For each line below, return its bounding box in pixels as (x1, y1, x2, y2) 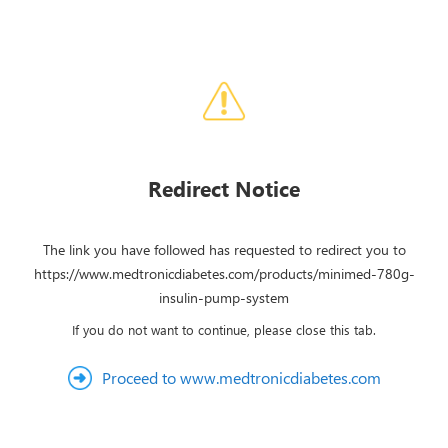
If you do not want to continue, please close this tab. (72, 321, 376, 338)
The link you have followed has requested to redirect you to (42, 240, 406, 259)
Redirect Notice (148, 174, 300, 202)
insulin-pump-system (159, 288, 289, 307)
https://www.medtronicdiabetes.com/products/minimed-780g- (33, 264, 415, 283)
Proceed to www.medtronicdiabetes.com (101, 367, 381, 388)
